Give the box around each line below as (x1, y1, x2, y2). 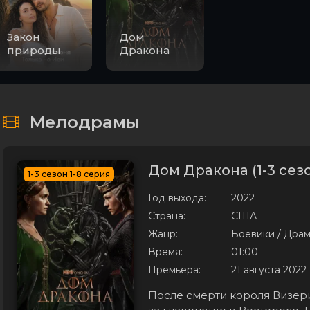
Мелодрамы (30, 112, 140, 132)
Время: (148, 246, 183, 258)
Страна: (148, 210, 185, 222)
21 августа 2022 (231, 264, 307, 276)
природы (6, 44, 61, 57)
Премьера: (148, 264, 201, 276)
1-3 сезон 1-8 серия (28, 169, 110, 179)
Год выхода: (148, 192, 206, 204)
